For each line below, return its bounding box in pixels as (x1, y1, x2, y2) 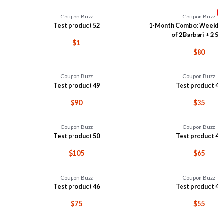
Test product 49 (53, 81, 100, 89)
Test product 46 (53, 182, 100, 190)
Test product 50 (53, 131, 100, 140)
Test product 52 (53, 21, 100, 29)
